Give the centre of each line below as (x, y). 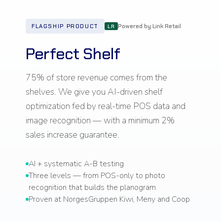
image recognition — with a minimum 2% (100, 121)
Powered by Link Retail (149, 26)
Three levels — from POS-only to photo (97, 176)
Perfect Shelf (73, 54)
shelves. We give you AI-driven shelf (94, 92)
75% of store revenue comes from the (96, 78)
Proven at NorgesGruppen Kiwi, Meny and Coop (109, 200)
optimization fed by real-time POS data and (106, 106)
